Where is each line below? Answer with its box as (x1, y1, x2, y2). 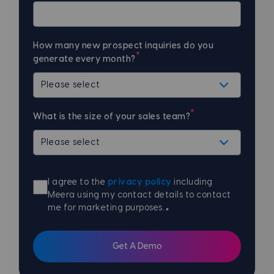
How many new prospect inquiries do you (33, 41, 213, 50)
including (171, 177, 213, 187)
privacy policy (107, 177, 172, 187)
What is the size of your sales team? (33, 112, 190, 121)
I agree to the (48, 177, 108, 187)
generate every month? (33, 54, 136, 64)
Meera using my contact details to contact (48, 190, 231, 199)
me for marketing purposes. (48, 203, 166, 212)
